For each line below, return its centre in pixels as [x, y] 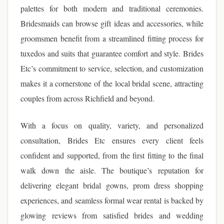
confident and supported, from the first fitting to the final [112, 155]
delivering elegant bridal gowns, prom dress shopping [112, 185]
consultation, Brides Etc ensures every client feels [112, 140]
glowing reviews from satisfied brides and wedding [112, 215]
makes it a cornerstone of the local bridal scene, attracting [112, 83]
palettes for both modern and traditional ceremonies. [112, 8]
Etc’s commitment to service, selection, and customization [112, 68]
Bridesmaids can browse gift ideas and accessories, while [112, 23]
